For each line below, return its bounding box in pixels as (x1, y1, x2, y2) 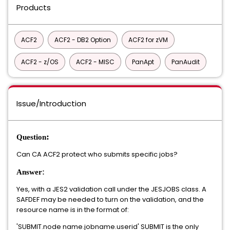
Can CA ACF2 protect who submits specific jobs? (16, 149, 178, 159)
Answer (16, 168, 42, 176)
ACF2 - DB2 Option (54, 35, 111, 44)
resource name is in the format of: (16, 205, 129, 215)
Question (16, 133, 46, 141)
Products (16, 2, 51, 13)
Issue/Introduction (16, 98, 86, 109)
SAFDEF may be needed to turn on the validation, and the (16, 195, 204, 204)
